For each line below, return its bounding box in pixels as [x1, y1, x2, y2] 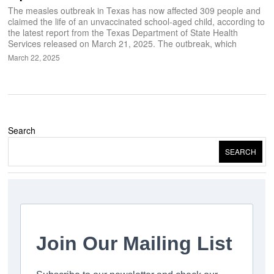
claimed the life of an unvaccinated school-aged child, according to [8, 15, 265, 28]
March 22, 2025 [8, 51, 61, 62]
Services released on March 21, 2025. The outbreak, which [8, 37, 237, 50]
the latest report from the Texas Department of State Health [8, 26, 239, 39]
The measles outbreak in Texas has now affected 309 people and [8, 4, 261, 17]
